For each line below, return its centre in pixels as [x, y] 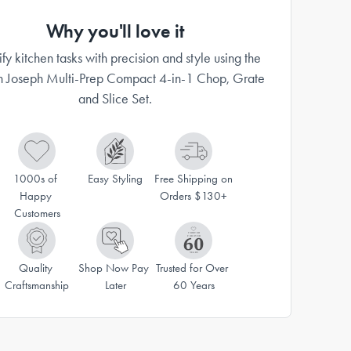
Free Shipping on [194, 179]
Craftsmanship [37, 285]
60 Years [194, 285]
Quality [35, 268]
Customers [37, 213]
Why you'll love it [115, 31]
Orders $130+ [194, 196]
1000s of [35, 179]
